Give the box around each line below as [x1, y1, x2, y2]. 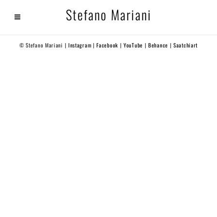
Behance [148, 41, 168, 49]
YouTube [124, 41, 143, 49]
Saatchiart [173, 41, 198, 49]
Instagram [68, 41, 92, 49]
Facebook [96, 41, 118, 49]
